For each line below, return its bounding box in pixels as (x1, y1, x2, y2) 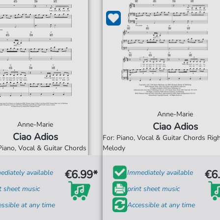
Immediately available (127, 167, 193, 177)
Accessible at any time (127, 200, 195, 210)
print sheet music (127, 184, 180, 193)
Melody (103, 143, 125, 153)
